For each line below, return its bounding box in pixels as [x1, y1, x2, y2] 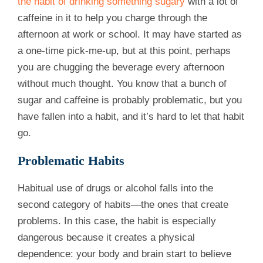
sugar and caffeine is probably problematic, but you [18, 95, 242, 106]
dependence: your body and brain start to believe [18, 248, 231, 260]
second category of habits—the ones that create [18, 199, 228, 211]
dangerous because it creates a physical [18, 232, 195, 244]
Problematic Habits [18, 153, 124, 168]
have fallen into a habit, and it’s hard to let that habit [18, 111, 244, 123]
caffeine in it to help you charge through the [18, 12, 207, 24]
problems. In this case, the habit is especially [18, 215, 216, 227]
